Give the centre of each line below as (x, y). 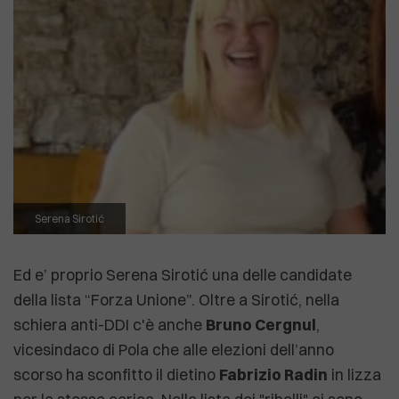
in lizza (354, 375)
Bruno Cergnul (261, 325)
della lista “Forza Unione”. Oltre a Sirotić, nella (176, 300)
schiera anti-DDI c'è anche (110, 325)
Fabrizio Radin (273, 375)
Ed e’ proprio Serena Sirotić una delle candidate (183, 275)
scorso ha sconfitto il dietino (116, 375)
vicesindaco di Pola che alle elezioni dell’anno (174, 350)
